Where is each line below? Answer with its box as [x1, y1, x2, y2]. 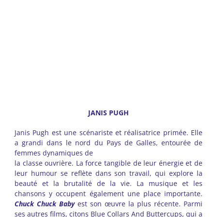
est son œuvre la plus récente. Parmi [75, 199, 203, 209]
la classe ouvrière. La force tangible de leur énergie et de [14, 158, 203, 168]
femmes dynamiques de [14, 148, 93, 158]
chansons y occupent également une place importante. [14, 189, 203, 199]
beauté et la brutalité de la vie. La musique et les [14, 179, 203, 188]
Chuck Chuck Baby [14, 199, 75, 209]
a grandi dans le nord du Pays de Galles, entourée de [14, 138, 203, 148]
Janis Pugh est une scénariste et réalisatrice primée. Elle [14, 128, 203, 138]
